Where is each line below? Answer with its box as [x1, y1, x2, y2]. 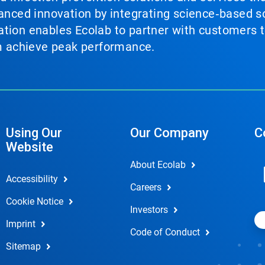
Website [5, 139, 53, 154]
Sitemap [5, 240, 41, 252]
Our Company [130, 125, 209, 140]
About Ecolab [130, 159, 186, 170]
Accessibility [5, 173, 58, 185]
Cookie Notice [5, 195, 63, 207]
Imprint [5, 218, 35, 230]
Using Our [5, 125, 62, 140]
